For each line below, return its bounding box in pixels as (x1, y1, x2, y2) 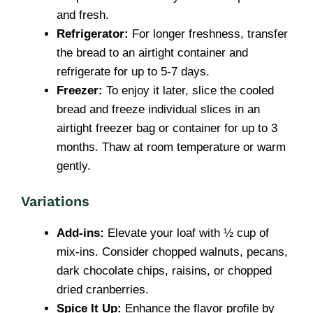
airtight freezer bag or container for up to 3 (57, 121, 277, 135)
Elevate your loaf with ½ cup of (104, 226, 269, 240)
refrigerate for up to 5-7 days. (57, 64, 210, 78)
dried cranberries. (57, 283, 149, 296)
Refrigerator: (57, 27, 129, 41)
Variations (21, 193, 89, 210)
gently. (57, 159, 91, 173)
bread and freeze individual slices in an (57, 102, 260, 116)
